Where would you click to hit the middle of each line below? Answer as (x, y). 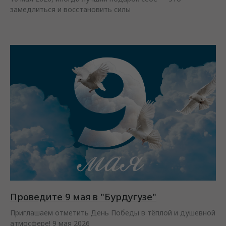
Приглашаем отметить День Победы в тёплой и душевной (113, 212)
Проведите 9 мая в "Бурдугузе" (83, 196)
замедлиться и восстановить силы (70, 9)
